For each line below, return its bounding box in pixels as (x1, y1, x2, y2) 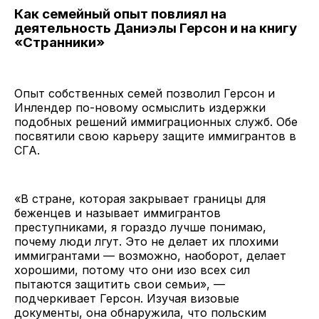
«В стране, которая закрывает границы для (14, 191, 266, 206)
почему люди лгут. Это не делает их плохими (14, 234, 278, 249)
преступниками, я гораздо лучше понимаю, (14, 219, 266, 234)
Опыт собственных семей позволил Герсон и (14, 85, 275, 100)
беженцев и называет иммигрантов (14, 205, 221, 220)
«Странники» (14, 33, 105, 51)
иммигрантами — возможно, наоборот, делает (14, 248, 286, 263)
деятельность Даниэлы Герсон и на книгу (14, 19, 297, 36)
